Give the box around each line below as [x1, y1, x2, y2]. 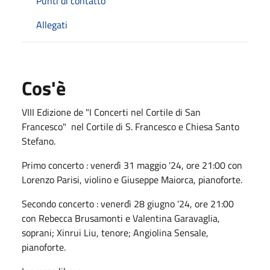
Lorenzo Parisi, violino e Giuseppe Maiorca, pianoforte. [22, 172, 242, 187]
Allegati [36, 17, 67, 32]
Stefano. [22, 133, 55, 148]
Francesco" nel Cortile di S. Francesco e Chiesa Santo [22, 119, 239, 134]
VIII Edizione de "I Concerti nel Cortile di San [22, 104, 201, 119]
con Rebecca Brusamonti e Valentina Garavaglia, [22, 210, 220, 225]
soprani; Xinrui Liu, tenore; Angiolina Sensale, [22, 225, 209, 240]
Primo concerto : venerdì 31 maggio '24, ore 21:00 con [22, 157, 242, 172]
